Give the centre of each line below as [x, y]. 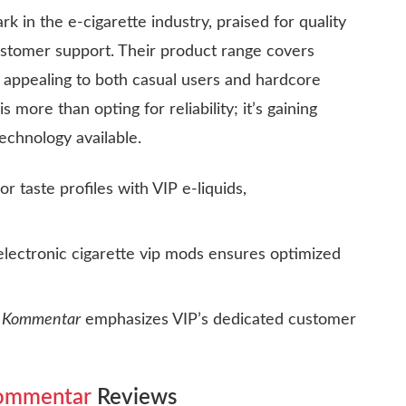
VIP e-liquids [198, 189]
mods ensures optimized [251, 254]
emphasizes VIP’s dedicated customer [218, 319]
